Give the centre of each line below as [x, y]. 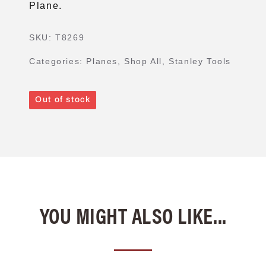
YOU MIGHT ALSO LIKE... [133, 215]
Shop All [143, 61]
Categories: [58, 61]
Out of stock [63, 99]
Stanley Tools [200, 61]
